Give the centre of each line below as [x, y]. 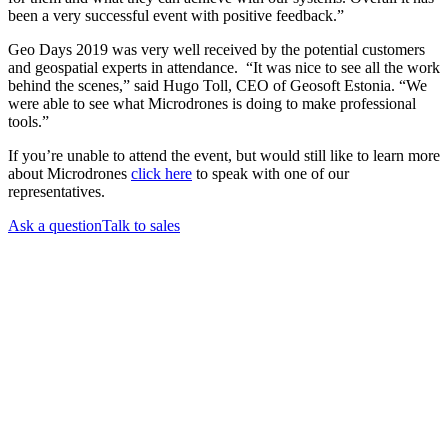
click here [161, 174]
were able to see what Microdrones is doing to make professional [212, 104]
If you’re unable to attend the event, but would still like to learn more [224, 156]
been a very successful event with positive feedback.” [176, 16]
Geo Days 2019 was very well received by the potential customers [216, 50]
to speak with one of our [270, 174]
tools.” [28, 122]
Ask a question [55, 226]
